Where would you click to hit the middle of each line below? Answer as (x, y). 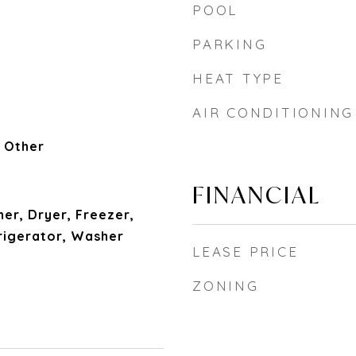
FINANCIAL (257, 195)
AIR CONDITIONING (273, 112)
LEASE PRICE (246, 252)
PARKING (230, 44)
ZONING (226, 286)
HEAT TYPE (238, 78)
